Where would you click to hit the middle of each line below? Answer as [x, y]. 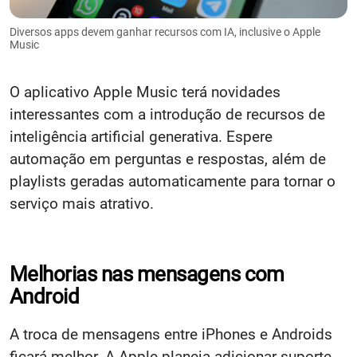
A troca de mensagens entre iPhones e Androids [171, 334]
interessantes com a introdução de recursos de [167, 114]
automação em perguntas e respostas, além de [168, 159]
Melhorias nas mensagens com [147, 274]
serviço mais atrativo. [82, 203]
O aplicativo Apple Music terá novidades [145, 92]
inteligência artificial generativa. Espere [141, 136]
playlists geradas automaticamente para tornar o [173, 181]
